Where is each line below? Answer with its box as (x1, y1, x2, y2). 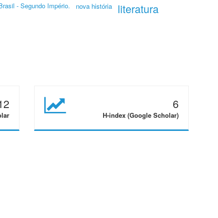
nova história (76, 1, 112, 11)
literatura (118, 1, 159, 16)
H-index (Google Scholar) (103, 110, 179, 120)
